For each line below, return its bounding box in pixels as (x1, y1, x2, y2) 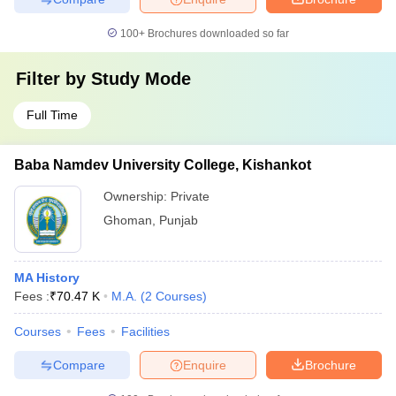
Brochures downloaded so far (145, 27, 289, 40)
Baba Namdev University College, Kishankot (14, 157, 311, 172)
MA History (14, 270, 80, 285)
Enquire (183, 357, 226, 372)
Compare (52, 357, 105, 372)
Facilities (121, 324, 170, 339)
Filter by (16, 69, 91, 88)
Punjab (159, 213, 198, 227)
